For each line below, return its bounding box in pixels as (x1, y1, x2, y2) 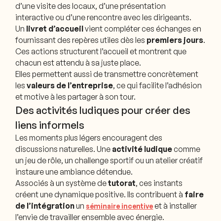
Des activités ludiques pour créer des (15, 103, 191, 116)
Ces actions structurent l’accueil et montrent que (15, 46, 187, 56)
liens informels (15, 118, 85, 131)
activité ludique (112, 144, 173, 154)
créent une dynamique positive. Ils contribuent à (15, 189, 185, 199)
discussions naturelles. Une (15, 144, 112, 154)
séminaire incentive (86, 201, 153, 210)
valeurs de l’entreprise (27, 80, 113, 90)
